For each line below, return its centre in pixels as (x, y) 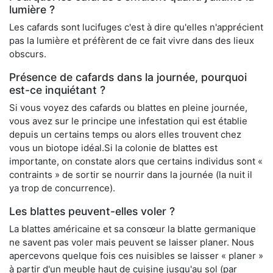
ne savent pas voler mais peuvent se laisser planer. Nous (132, 243)
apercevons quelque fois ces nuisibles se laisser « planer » (136, 256)
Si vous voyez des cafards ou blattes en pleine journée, (128, 108)
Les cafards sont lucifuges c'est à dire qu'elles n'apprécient (136, 27)
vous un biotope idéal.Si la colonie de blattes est (113, 148)
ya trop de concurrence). (62, 188)
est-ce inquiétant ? (57, 90)
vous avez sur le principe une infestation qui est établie (128, 121)
